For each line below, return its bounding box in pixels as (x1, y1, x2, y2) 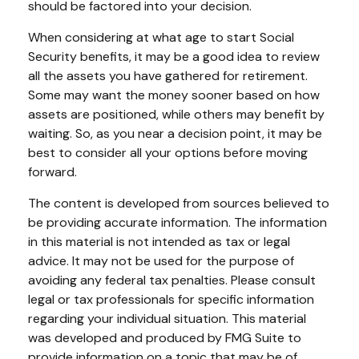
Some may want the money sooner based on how (28, 86, 320, 103)
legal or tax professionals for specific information (28, 290, 314, 308)
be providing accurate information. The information (28, 213, 327, 231)
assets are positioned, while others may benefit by (28, 105, 325, 123)
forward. (28, 163, 77, 180)
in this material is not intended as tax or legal (28, 232, 290, 250)
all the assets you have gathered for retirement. (28, 67, 308, 84)
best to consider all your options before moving (28, 143, 308, 161)
